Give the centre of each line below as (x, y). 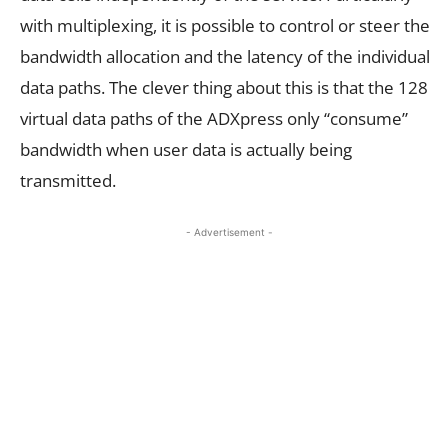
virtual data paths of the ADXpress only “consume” (214, 119)
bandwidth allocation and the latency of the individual (225, 57)
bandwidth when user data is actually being (186, 150)
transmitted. (68, 181)
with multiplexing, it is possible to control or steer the (225, 26)
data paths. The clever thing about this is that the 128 (224, 88)
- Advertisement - (229, 232)
